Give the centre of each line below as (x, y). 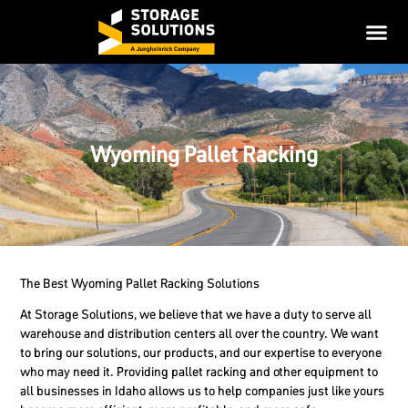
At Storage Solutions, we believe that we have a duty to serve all (196, 314)
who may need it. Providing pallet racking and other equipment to (199, 372)
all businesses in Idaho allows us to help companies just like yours (203, 391)
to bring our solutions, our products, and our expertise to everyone (201, 352)
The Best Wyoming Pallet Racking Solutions (140, 283)
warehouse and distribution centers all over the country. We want (200, 333)
